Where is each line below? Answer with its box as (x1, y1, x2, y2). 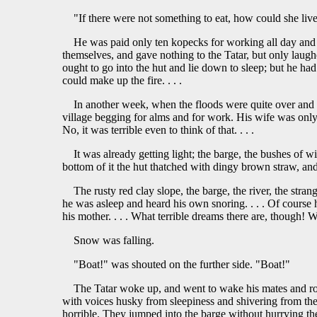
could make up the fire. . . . (62, 74, 182, 87)
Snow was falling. (74, 234, 154, 247)
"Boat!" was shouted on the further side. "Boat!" (74, 258, 290, 271)
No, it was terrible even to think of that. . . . (62, 124, 254, 137)
